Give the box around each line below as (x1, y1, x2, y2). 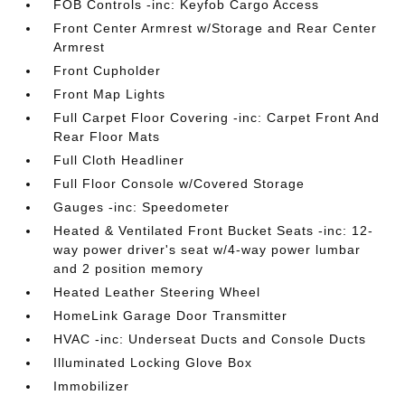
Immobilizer (53, 379, 130, 393)
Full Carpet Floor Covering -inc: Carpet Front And (53, 110, 381, 125)
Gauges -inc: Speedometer (53, 200, 231, 214)
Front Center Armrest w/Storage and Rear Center (53, 21, 378, 35)
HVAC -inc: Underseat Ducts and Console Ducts (53, 332, 367, 346)
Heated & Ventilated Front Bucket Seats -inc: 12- (53, 223, 374, 238)
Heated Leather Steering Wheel (53, 285, 261, 299)
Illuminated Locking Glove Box (53, 355, 253, 370)
